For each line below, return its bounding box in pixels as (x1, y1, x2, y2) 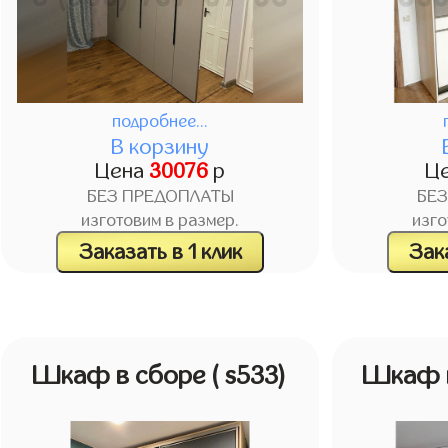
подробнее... (112, 112, 209, 131)
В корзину (111, 136, 210, 159)
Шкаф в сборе (33, 362, 212, 390)
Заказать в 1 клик (78, 240, 242, 263)
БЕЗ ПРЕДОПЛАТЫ (86, 188, 234, 207)
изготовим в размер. (81, 212, 240, 231)
